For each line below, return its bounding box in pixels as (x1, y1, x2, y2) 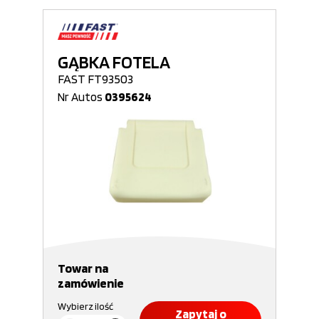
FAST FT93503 (58, 71, 133, 86)
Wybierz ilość (58, 300, 113, 312)
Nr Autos (58, 90, 105, 104)
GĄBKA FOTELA (58, 51, 170, 73)
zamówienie (58, 276, 124, 291)
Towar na (58, 261, 108, 276)
